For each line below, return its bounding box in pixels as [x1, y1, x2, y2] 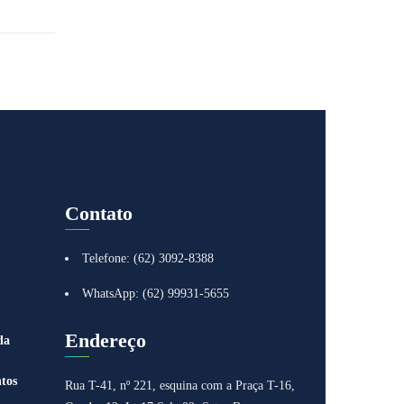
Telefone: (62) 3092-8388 [81, 252, 214, 265]
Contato [64, 202, 133, 225]
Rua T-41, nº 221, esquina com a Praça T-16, [64, 379, 295, 392]
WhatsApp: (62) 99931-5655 [81, 287, 229, 300]
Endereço [64, 329, 146, 352]
